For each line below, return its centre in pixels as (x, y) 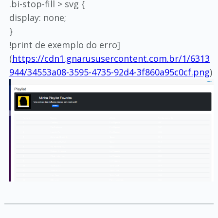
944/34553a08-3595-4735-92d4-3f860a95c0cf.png (109, 72)
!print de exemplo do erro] (64, 45)
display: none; (37, 18)
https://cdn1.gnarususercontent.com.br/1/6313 (111, 58)
